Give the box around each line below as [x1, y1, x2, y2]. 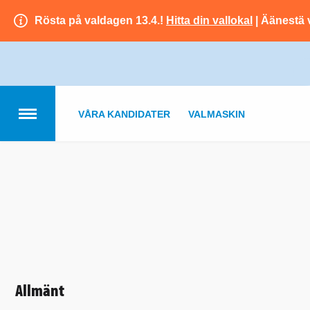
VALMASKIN [188, 109, 245, 120]
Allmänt [15, 279, 64, 300]
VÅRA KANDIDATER [78, 109, 170, 120]
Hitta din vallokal [166, 15, 253, 26]
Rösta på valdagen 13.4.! [35, 15, 166, 26]
